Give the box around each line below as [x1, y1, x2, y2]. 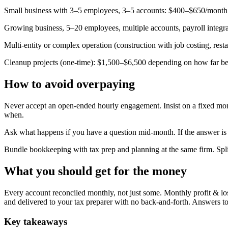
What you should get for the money [4, 164, 187, 178]
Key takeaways [4, 216, 67, 227]
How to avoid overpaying [4, 77, 135, 91]
